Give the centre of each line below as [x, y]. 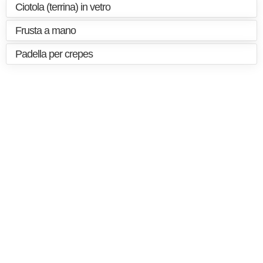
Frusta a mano [45, 31]
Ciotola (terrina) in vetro [63, 7]
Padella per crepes [54, 54]
